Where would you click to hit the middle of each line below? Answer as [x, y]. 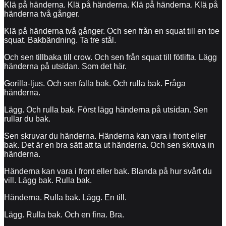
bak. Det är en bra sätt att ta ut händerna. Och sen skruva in [109, 145]
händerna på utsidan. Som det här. [65, 66]
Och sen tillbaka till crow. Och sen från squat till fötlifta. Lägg [110, 57]
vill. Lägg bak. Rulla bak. [48, 180]
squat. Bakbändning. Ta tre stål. [60, 40]
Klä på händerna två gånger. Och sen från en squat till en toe [112, 31]
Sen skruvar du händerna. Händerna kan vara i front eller [105, 136]
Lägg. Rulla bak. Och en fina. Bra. [64, 214]
